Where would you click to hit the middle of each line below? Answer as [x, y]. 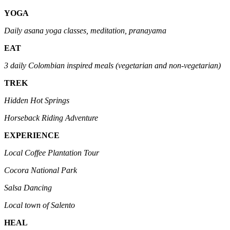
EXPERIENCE [32, 135]
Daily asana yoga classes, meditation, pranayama [85, 30]
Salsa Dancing [28, 187]
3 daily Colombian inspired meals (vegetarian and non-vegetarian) [112, 65]
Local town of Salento [40, 205]
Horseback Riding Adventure [51, 118]
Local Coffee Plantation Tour [74, 152]
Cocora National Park [44, 170]
